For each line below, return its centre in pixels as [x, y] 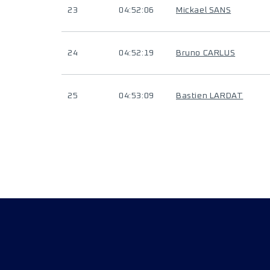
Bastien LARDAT [210, 96]
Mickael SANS [204, 10]
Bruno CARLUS [206, 53]
